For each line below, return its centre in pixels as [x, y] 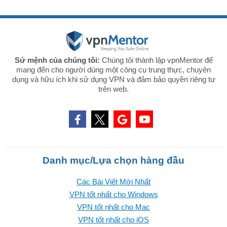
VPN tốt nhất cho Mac [113, 207]
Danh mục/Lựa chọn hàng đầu [113, 161]
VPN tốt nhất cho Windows [113, 195]
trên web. [113, 89]
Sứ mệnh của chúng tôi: [57, 60]
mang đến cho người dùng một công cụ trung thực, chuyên [113, 70]
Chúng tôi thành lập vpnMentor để [156, 60]
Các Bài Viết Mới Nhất [113, 182]
